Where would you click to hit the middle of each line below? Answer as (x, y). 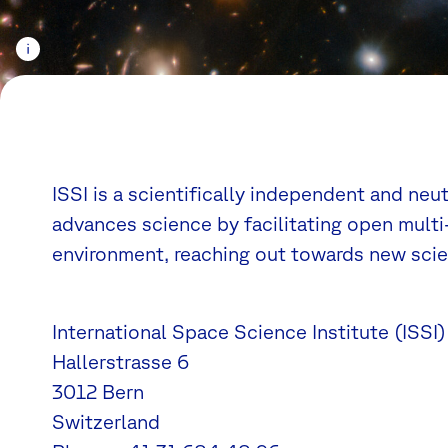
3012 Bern (98, 391)
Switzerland (106, 421)
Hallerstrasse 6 (120, 361)
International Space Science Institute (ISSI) (249, 331)
